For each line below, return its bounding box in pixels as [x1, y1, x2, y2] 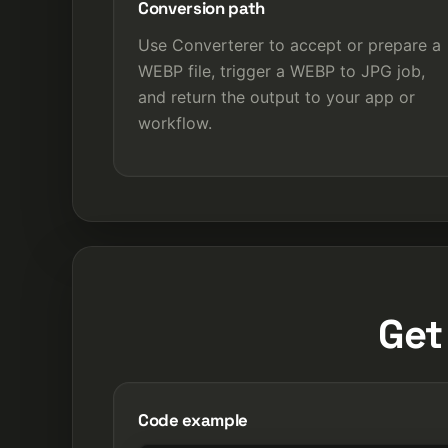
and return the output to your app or [138, 86, 415, 107]
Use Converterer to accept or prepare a [138, 34, 441, 55]
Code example [138, 408, 248, 431]
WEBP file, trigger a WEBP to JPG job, [138, 60, 425, 81]
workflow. [138, 112, 212, 133]
